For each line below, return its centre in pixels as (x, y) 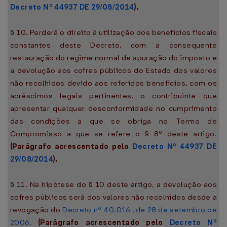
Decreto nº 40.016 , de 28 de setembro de (140, 210)
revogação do (36, 210)
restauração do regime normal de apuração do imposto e (113, 58)
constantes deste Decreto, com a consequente (113, 45)
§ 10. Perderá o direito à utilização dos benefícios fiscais (113, 32)
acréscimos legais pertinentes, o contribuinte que (113, 96)
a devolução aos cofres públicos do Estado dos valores (113, 70)
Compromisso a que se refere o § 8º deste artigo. (113, 134)
